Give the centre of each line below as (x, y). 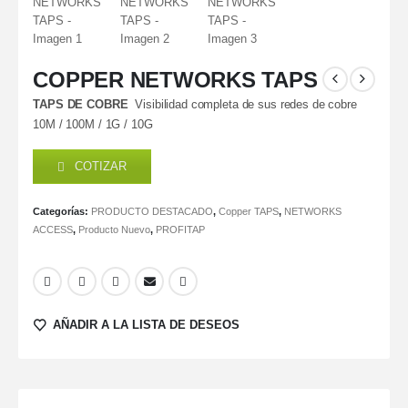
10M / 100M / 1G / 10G (93, 124)
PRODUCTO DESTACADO (153, 211)
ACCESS (53, 229)
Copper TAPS (249, 211)
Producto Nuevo (115, 229)
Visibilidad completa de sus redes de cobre (244, 104)
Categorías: (62, 211)
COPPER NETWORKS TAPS (175, 79)
